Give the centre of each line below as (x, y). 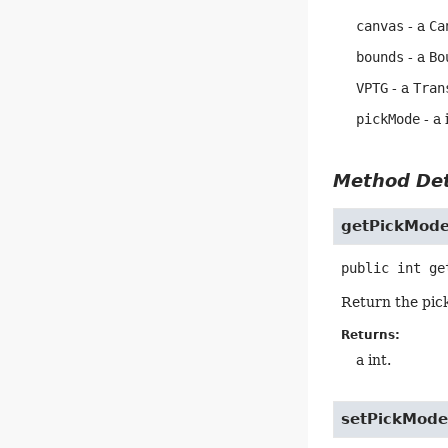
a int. (374, 360)
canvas (380, 26)
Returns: (371, 335)
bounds (380, 57)
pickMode (388, 119)
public (365, 268)
